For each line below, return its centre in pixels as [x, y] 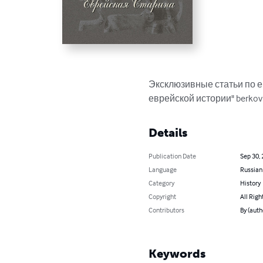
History [250, 183]
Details [168, 132]
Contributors [167, 210]
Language [163, 169]
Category [162, 183]
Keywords [177, 253]
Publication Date [173, 156]
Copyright [163, 196]
